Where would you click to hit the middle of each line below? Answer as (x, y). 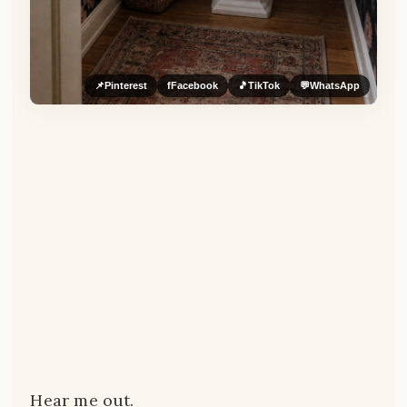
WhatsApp (334, 85)
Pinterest (125, 85)
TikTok (263, 85)
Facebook (194, 85)
